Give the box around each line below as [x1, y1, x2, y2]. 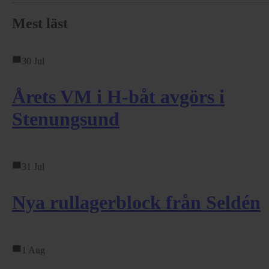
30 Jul [22, 55, 44, 66]
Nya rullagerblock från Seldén [12, 191, 261, 213]
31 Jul [22, 161, 44, 172]
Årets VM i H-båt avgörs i [12, 85, 225, 107]
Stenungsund [12, 107, 119, 130]
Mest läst [12, 15, 68, 31]
